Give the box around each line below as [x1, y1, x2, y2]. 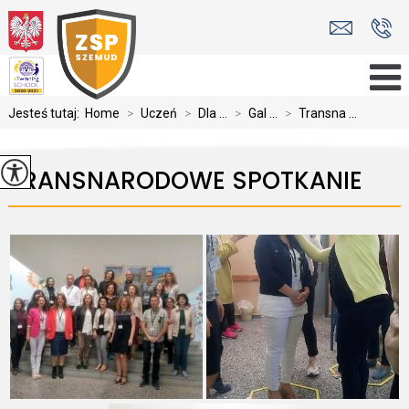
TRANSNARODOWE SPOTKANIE [7, 164, 362, 197]
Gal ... [247, 106, 278, 121]
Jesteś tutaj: [7, 106, 85, 121]
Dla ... [197, 106, 227, 121]
